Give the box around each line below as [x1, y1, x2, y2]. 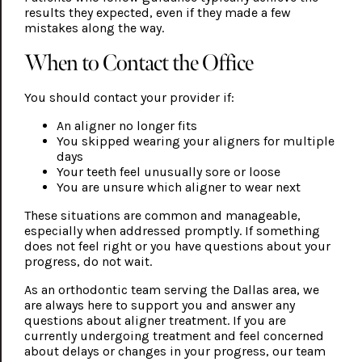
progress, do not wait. [23, 254, 152, 270]
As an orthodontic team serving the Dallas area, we [23, 282, 319, 298]
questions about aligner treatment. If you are [23, 313, 286, 329]
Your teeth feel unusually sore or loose [56, 164, 280, 180]
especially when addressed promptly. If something [23, 223, 320, 239]
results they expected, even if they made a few [23, 5, 291, 21]
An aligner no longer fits [56, 118, 197, 134]
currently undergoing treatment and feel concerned [23, 328, 324, 344]
